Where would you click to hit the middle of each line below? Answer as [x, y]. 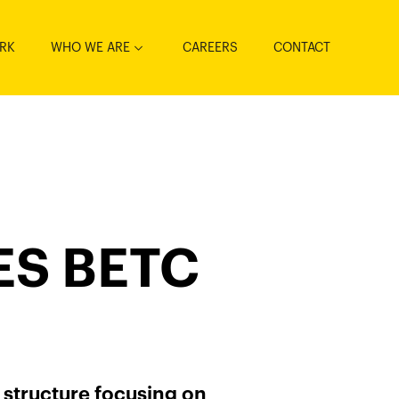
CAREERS [210, 47]
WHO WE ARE [90, 47]
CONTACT [302, 47]
